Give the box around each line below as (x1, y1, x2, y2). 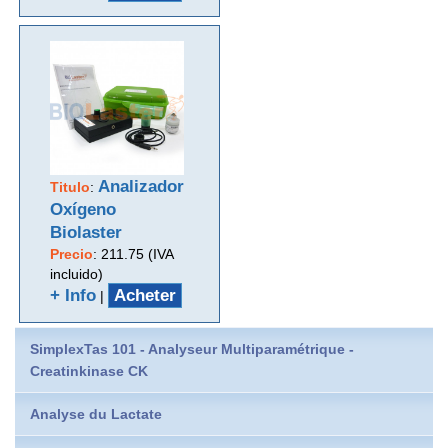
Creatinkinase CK (30, 362, 148, 379)
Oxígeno (50, 199, 117, 219)
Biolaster (50, 222, 123, 242)
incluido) (50, 265, 104, 282)
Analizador (98, 176, 185, 196)
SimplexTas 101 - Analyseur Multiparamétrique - (30, 340, 354, 357)
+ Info (50, 285, 97, 305)
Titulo (50, 178, 91, 195)
